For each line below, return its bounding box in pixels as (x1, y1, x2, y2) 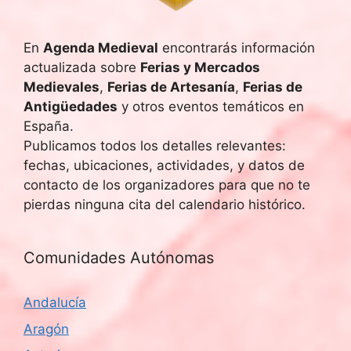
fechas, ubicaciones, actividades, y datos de (24, 157, 305, 173)
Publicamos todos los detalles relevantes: (24, 138, 286, 154)
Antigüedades (24, 99, 118, 114)
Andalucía (24, 295, 86, 310)
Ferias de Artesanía (107, 79, 235, 95)
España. (24, 118, 74, 134)
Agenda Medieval (43, 40, 158, 56)
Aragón (24, 320, 69, 337)
